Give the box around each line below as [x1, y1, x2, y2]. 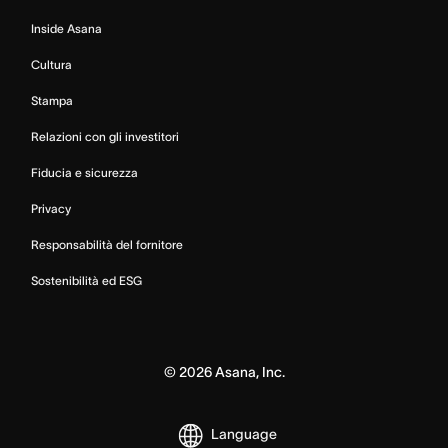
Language [211, 426, 277, 443]
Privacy [31, 201, 71, 215]
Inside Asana [31, 21, 102, 35]
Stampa [31, 93, 73, 107]
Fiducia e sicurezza [31, 165, 138, 179]
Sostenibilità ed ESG [31, 273, 142, 287]
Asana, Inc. [211, 363, 285, 380]
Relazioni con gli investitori [31, 129, 179, 143]
